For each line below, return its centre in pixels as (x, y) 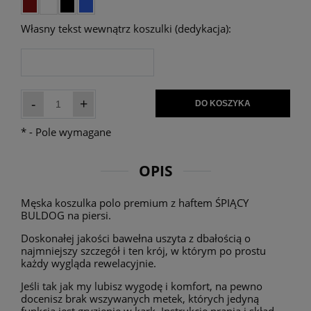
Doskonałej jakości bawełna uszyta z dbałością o (136, 238)
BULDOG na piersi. (66, 216)
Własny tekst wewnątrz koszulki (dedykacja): (126, 29)
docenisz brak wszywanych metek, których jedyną (140, 299)
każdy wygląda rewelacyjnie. (89, 263)
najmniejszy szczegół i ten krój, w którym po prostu (143, 251)
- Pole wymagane (69, 132)
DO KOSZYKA (223, 104)
